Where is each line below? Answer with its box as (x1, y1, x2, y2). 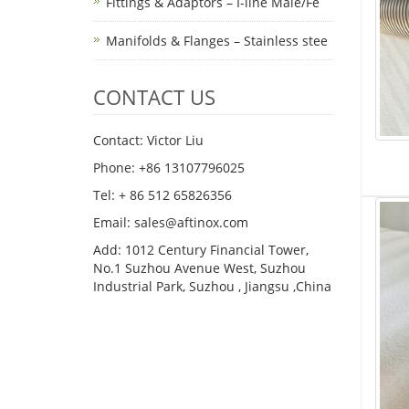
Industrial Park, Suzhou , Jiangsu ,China (93, 278, 331, 295)
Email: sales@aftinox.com (93, 214, 248, 231)
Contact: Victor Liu (93, 131, 204, 149)
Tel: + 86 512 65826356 (93, 186, 232, 204)
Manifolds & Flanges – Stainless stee (106, 32, 328, 49)
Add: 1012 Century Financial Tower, (93, 241, 309, 258)
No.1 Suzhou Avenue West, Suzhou (93, 259, 306, 277)
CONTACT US (93, 83, 215, 110)
